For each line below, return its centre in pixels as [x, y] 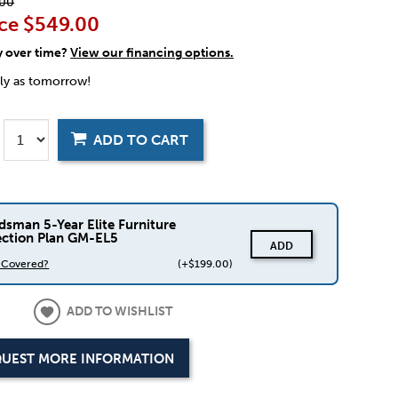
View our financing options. [152, 53]
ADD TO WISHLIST [120, 312]
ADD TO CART [141, 139]
